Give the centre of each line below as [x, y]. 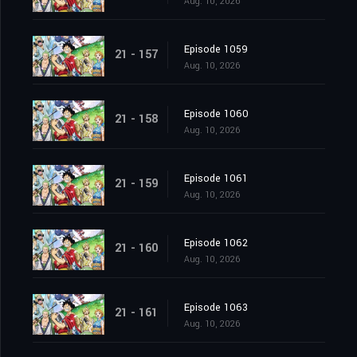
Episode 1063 [216, 308]
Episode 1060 [216, 114]
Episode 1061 [216, 179]
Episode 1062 [216, 243]
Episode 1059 [216, 50]
